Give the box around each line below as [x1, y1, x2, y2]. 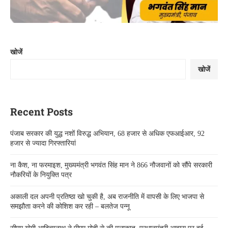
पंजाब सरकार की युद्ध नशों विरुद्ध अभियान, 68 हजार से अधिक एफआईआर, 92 [10, 129, 205, 137]
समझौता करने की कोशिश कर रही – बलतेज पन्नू [10, 202, 130, 210]
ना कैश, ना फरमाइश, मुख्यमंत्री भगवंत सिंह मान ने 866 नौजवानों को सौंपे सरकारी [10, 161, 212, 169]
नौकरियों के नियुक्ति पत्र [10, 170, 72, 179]
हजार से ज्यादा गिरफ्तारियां [10, 139, 76, 147]
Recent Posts [10, 104, 73, 118]
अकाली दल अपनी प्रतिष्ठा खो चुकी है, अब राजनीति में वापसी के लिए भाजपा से [10, 192, 204, 201]
